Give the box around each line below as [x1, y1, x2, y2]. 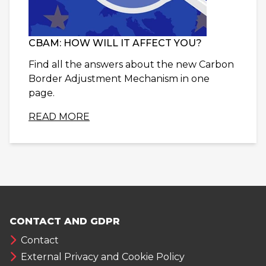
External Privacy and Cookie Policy [21, 251, 185, 263]
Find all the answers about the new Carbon [28, 59, 234, 70]
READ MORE [28, 111, 90, 122]
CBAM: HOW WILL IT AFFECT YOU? [28, 37, 202, 49]
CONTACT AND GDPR [9, 216, 120, 227]
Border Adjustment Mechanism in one [28, 73, 210, 84]
